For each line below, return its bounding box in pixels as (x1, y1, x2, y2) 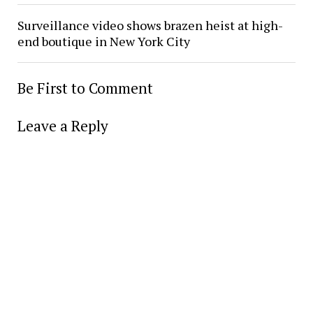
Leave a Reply (17, 116, 108, 136)
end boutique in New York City (17, 33, 190, 50)
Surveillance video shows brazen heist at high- (17, 17, 283, 34)
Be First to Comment (17, 78, 153, 98)
